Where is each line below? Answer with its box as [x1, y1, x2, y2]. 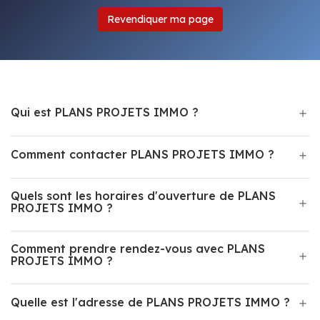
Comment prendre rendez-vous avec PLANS [11, 241, 265, 256]
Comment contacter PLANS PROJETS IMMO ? [11, 147, 274, 161]
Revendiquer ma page [106, 13, 214, 26]
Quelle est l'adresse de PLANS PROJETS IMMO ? [11, 295, 290, 309]
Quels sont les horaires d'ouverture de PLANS [11, 189, 276, 203]
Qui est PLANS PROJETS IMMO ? [11, 105, 199, 119]
